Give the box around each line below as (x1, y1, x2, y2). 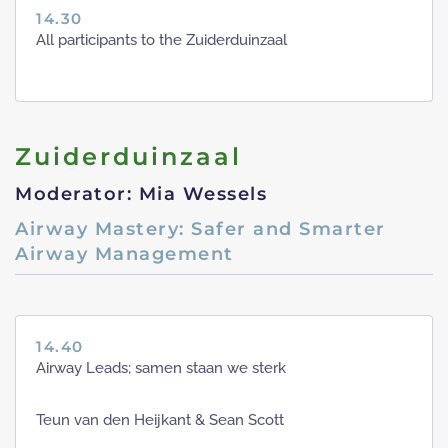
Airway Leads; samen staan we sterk (36, 359, 286, 378)
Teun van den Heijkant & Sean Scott (36, 411, 284, 430)
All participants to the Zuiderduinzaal (36, 31, 287, 50)
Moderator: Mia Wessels (15, 183, 267, 206)
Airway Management (15, 243, 234, 266)
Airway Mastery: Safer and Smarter (15, 218, 386, 241)
